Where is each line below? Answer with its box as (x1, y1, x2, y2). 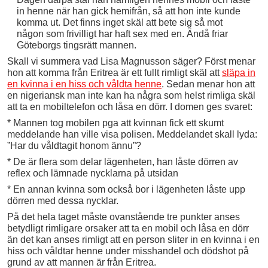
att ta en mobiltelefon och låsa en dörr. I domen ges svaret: (7, 101, 252, 112)
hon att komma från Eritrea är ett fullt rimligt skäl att (7, 67, 222, 78)
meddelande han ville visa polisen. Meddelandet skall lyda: (7, 129, 257, 139)
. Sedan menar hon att (162, 78, 255, 89)
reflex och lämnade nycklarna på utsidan (7, 167, 178, 178)
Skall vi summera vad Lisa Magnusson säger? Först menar (7, 56, 255, 66)
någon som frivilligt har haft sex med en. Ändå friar (16, 28, 228, 39)
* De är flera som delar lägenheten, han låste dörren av (7, 156, 238, 167)
